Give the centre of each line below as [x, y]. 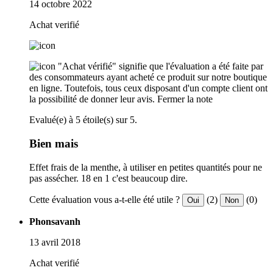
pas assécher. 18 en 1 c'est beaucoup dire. [108, 178]
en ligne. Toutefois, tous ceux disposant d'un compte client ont [148, 88]
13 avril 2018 [55, 242]
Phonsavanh [55, 221]
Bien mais [54, 144]
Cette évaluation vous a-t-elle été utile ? [105, 199]
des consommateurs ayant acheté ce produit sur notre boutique [148, 77]
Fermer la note [185, 99]
